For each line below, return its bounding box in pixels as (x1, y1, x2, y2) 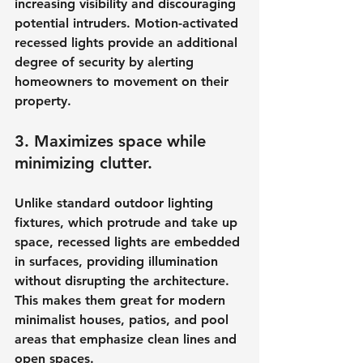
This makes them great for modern (15, 292, 229, 308)
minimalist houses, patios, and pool (15, 311, 233, 327)
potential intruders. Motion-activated (15, 15, 242, 31)
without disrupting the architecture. (15, 272, 233, 288)
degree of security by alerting (15, 53, 198, 70)
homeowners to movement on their (15, 73, 233, 89)
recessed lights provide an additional (15, 34, 241, 50)
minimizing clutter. (15, 152, 152, 173)
